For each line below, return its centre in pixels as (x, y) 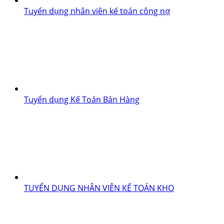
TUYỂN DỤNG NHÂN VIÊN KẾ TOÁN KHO (99, 188)
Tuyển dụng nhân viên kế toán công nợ (97, 11)
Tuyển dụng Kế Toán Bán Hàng (82, 99)
